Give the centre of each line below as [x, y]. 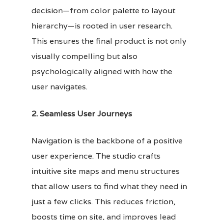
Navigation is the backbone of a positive [107, 140]
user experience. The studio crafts [96, 156]
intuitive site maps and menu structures [106, 171]
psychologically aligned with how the [102, 71]
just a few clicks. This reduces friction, [103, 201]
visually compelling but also [84, 56]
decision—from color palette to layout [103, 10]
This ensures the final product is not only [109, 41]
